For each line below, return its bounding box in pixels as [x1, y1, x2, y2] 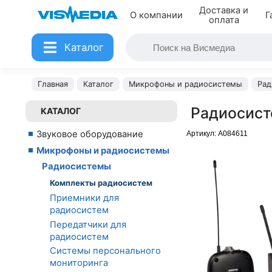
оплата [208, 15, 239, 25]
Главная [38, 80, 68, 89]
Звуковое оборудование [36, 129, 143, 140]
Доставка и [199, 5, 249, 16]
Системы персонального [50, 245, 161, 257]
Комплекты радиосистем [50, 177, 152, 188]
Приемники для [50, 192, 119, 204]
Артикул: [186, 129, 218, 138]
